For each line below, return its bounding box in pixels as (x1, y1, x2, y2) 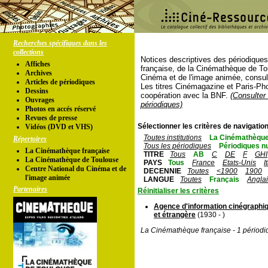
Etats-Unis (223, 159, 256, 167)
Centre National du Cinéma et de (25, 165, 126, 173)
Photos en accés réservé (25, 105, 96, 113)
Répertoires (13, 135, 47, 143)
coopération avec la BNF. (141, 91, 230, 100)
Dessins (25, 87, 48, 95)
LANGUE (144, 175, 174, 184)
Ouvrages (25, 96, 54, 104)
